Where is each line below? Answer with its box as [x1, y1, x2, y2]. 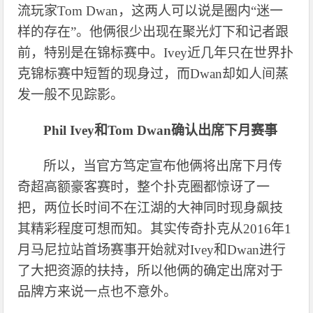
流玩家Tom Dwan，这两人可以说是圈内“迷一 [17, 3, 284, 18]
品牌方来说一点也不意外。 [17, 284, 177, 299]
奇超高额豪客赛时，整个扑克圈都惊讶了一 [17, 179, 270, 194]
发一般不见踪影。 [17, 87, 124, 102]
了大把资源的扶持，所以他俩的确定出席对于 [17, 263, 284, 278]
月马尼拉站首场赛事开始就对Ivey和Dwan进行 [17, 242, 286, 257]
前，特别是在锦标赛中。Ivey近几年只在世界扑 [17, 45, 294, 60]
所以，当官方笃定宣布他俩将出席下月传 [43, 158, 283, 173]
